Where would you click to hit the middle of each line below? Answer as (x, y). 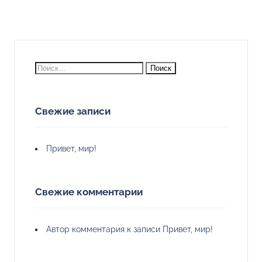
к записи (144, 229)
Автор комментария (85, 229)
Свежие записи (73, 111)
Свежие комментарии (89, 192)
